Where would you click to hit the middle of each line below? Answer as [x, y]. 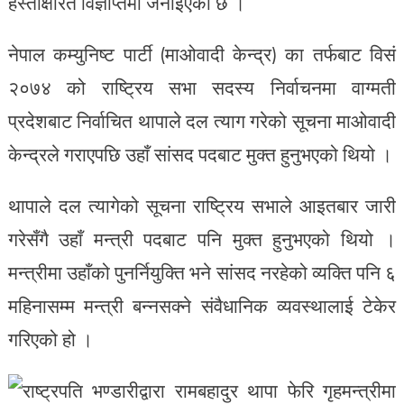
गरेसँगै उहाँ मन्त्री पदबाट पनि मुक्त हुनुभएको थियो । [202, 239]
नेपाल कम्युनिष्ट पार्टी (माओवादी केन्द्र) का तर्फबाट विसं [202, 54]
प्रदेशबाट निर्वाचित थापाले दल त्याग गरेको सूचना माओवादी [202, 121]
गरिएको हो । [50, 339]
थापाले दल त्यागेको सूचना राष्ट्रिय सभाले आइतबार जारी [202, 206]
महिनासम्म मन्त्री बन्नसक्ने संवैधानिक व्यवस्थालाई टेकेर [202, 306]
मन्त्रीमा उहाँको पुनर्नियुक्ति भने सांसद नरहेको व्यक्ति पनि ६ [202, 272]
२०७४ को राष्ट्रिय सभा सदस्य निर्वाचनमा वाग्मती [202, 87]
